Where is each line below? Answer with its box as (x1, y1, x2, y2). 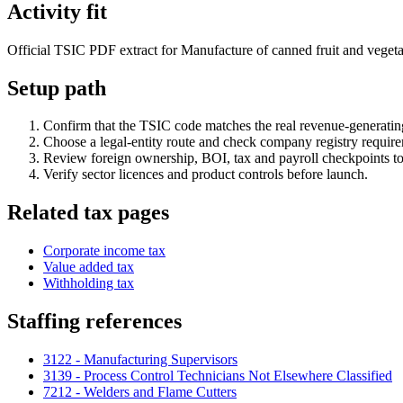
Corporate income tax (43, 243, 166, 259)
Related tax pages (7, 201, 169, 225)
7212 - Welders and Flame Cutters (43, 384, 237, 400)
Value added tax (43, 259, 134, 275)
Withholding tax (43, 275, 134, 291)
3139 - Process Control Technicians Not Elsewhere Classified (43, 368, 392, 384)
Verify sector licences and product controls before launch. (43, 166, 368, 183)
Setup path (7, 76, 106, 100)
